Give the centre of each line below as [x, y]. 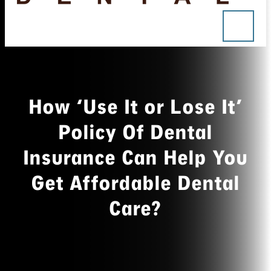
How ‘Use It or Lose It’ [135, 107]
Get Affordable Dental [135, 184]
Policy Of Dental [135, 133]
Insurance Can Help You [135, 158]
